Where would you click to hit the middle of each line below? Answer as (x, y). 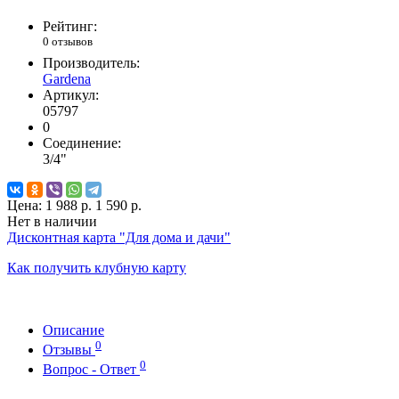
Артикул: (71, 94)
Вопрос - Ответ (91, 370)
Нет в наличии (52, 221)
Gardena (67, 78)
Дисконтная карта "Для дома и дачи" (119, 237)
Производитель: (91, 62)
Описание (73, 330)
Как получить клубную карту (97, 267)
